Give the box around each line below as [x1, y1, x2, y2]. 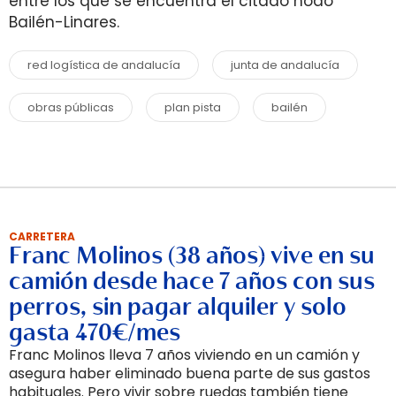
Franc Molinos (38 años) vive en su [9, 240, 375, 270]
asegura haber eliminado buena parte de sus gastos [9, 363, 370, 384]
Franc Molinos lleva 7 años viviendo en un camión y [9, 345, 360, 365]
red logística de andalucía [27, 57, 180, 73]
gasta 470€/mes [9, 317, 180, 347]
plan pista [164, 99, 221, 116]
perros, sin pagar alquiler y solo [9, 292, 346, 322]
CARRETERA [9, 229, 75, 244]
